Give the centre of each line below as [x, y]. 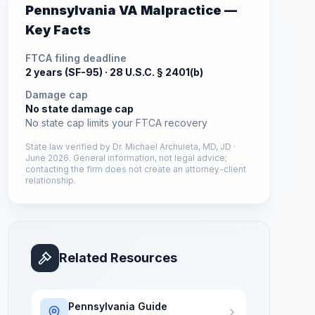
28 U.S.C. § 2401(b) [156, 72]
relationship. [50, 180]
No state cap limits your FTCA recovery [116, 123]
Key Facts [58, 30]
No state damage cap [79, 109]
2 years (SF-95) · [67, 72]
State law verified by [69, 147]
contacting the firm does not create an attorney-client [135, 169]
